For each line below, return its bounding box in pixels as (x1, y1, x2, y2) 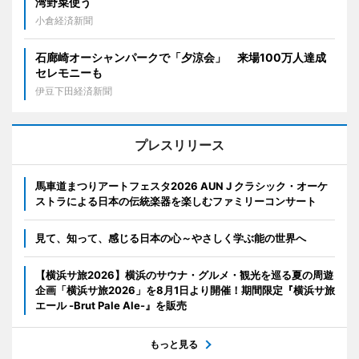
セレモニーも (35, 66, 103, 80)
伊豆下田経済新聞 (35, 85, 112, 98)
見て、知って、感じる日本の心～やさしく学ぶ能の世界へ (35, 232, 306, 245)
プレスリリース (135, 137, 224, 154)
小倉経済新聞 (35, 14, 93, 27)
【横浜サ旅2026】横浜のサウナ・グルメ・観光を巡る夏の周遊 (35, 268, 333, 282)
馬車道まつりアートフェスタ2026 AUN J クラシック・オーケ (35, 179, 328, 193)
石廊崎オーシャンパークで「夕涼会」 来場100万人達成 (35, 50, 326, 65)
